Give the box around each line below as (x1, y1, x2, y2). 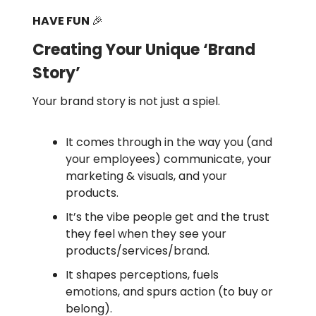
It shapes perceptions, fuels (66, 266, 219, 283)
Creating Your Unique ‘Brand (32, 38, 255, 61)
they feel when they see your (66, 225, 226, 242)
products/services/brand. (66, 242, 209, 259)
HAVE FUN (32, 12, 92, 29)
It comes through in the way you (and (66, 133, 272, 150)
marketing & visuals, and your (66, 167, 227, 184)
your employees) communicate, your (66, 150, 272, 167)
